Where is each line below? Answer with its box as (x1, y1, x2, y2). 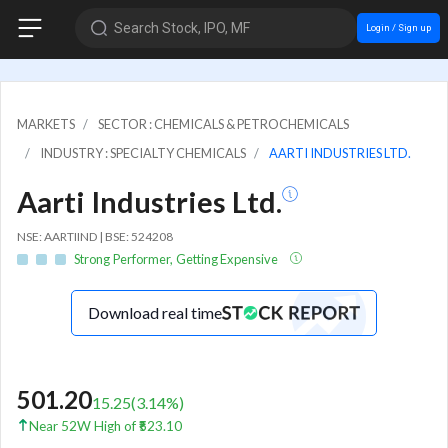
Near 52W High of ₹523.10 (29, 418, 182, 435)
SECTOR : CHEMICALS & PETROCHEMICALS (98, 115, 349, 132)
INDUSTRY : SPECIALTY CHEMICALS (40, 144, 246, 161)
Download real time (88, 303, 222, 323)
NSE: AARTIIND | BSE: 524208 (17, 228, 173, 244)
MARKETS (17, 115, 75, 132)
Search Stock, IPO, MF (113, 19, 250, 36)
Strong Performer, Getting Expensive (74, 251, 281, 268)
